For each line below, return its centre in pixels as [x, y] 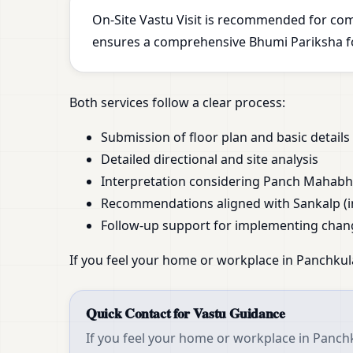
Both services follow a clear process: [177, 103]
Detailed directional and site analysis [210, 160]
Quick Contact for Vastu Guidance [186, 313]
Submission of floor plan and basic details [225, 137]
